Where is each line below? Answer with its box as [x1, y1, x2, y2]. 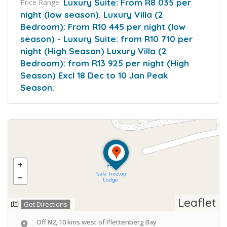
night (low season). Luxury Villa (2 [20, 9, 163, 20]
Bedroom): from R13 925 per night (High [20, 57, 189, 68]
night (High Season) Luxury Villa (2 [20, 45, 167, 56]
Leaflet [178, 195, 216, 210]
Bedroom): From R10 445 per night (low [20, 21, 185, 32]
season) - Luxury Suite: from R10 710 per [20, 33, 193, 44]
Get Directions [24, 199, 67, 209]
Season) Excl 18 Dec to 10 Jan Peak [20, 69, 168, 81]
